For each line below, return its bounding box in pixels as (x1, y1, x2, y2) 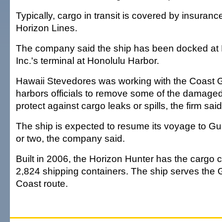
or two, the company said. (16, 133, 125, 144)
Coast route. (16, 178, 68, 189)
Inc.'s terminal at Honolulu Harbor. (16, 55, 159, 66)
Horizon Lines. (16, 22, 77, 34)
